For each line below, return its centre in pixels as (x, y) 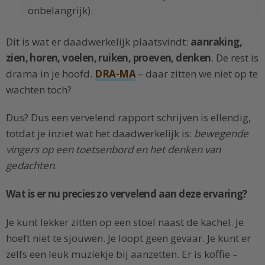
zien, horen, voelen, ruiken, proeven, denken (109, 57)
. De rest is (235, 57)
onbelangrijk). (60, 10)
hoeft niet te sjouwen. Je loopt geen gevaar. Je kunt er (128, 238)
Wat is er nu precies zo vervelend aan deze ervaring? (127, 194)
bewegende (221, 134)
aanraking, (216, 41)
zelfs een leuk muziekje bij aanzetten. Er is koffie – (122, 254)
